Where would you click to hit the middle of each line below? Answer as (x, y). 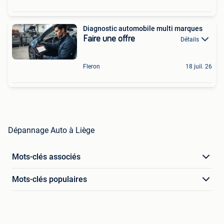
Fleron (91, 67)
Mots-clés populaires (49, 179)
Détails (190, 40)
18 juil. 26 (199, 67)
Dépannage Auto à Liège (51, 130)
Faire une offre (109, 39)
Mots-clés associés (46, 157)
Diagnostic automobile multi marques (143, 29)
